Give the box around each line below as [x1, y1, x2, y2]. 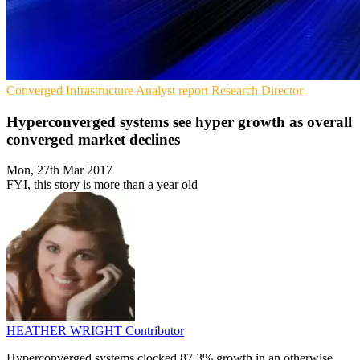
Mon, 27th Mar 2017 [6, 163, 112, 178]
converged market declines [6, 130, 180, 148]
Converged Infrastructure [6, 83, 136, 97]
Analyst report [136, 83, 211, 97]
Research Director [211, 83, 303, 97]
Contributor [125, 324, 184, 338]
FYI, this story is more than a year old [6, 178, 198, 192]
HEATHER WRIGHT [6, 324, 125, 338]
